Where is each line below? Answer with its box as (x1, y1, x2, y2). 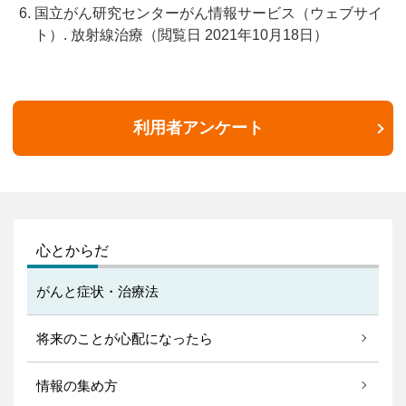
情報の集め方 (36, 377, 118, 393)
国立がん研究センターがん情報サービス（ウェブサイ (34, 5, 382, 21)
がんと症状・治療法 (36, 283, 159, 299)
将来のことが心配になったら (36, 330, 213, 346)
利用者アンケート (133, 118, 264, 137)
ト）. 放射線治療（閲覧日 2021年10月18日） (34, 26, 328, 43)
